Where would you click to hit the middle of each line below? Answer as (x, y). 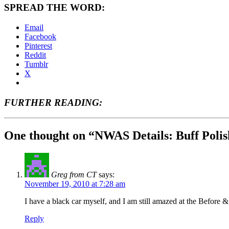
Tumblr (36, 64)
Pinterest (38, 45)
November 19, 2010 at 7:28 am (75, 184)
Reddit (35, 55)
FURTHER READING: (53, 102)
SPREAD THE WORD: (54, 8)
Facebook (40, 36)
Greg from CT (74, 175)
